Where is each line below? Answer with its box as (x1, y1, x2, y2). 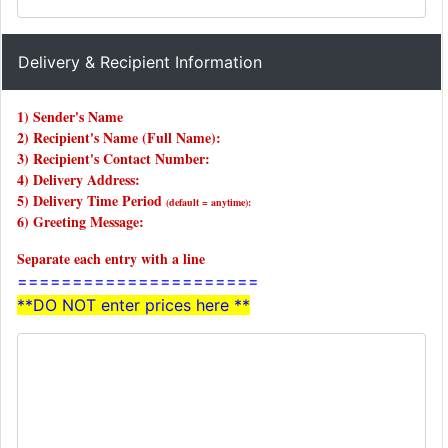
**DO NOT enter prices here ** (17, 295, 250, 315)
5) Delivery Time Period (17, 190, 166, 211)
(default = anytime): (166, 195, 251, 209)
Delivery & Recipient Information (18, 52, 262, 72)
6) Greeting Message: (17, 211, 144, 232)
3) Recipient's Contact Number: (17, 148, 210, 169)
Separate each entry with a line (17, 248, 205, 269)
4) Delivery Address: (17, 169, 140, 190)
